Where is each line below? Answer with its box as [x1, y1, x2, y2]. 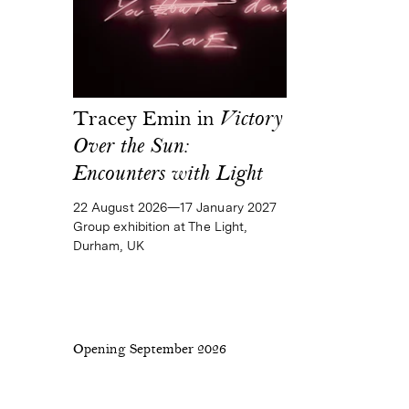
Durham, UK [73, 237, 144, 253]
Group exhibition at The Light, [73, 218, 247, 234]
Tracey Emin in [73, 109, 220, 131]
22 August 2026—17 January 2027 [73, 199, 278, 215]
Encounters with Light [73, 163, 263, 186]
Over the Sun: [73, 136, 189, 159]
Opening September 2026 [73, 342, 226, 358]
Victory [220, 109, 282, 131]
